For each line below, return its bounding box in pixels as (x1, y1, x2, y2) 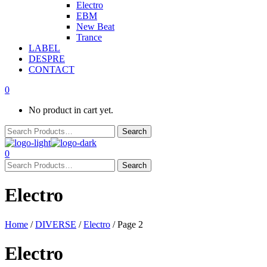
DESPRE (29, 54, 65, 64)
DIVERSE (35, 219, 76, 229)
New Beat (76, 21, 114, 32)
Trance (76, 32, 102, 42)
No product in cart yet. (29, 105, 113, 115)
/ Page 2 (110, 219, 143, 229)
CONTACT (29, 64, 74, 74)
